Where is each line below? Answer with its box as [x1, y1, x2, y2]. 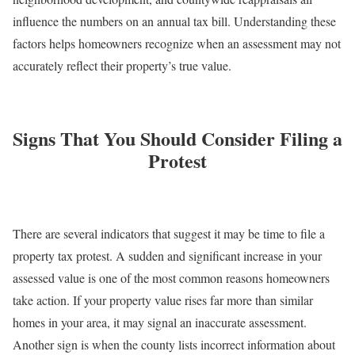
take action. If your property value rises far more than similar [13, 292, 313, 309]
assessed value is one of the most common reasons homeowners [13, 269, 330, 287]
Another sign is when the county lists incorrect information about [13, 336, 335, 353]
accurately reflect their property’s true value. [13, 57, 231, 74]
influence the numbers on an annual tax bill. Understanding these [13, 13, 336, 30]
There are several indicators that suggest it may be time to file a [13, 225, 325, 242]
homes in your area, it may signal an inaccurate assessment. [13, 314, 307, 331]
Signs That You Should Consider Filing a [13, 124, 342, 153]
